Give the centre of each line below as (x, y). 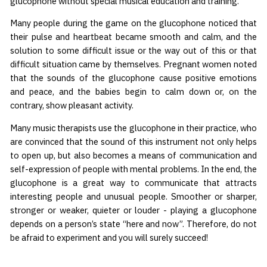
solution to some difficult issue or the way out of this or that (133, 51)
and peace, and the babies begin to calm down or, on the (133, 92)
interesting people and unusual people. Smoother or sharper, (133, 197)
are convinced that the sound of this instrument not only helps (133, 142)
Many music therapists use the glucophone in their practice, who (133, 128)
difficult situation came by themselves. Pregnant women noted (133, 64)
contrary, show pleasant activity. (72, 105)
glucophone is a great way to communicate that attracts (133, 183)
